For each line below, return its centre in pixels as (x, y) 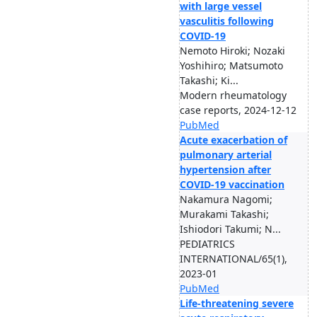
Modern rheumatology (233, 95)
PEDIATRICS (207, 244)
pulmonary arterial (226, 155)
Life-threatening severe (237, 303)
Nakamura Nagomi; (226, 199)
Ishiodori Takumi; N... (230, 229)
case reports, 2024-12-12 (238, 110)
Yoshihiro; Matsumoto (231, 65)
